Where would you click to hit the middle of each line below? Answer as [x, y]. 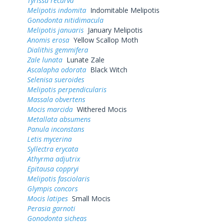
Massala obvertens [56, 99]
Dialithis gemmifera [58, 50]
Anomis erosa [48, 40]
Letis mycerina [50, 139]
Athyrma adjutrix [54, 159]
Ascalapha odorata [57, 69]
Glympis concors [53, 188]
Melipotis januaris [55, 30]
